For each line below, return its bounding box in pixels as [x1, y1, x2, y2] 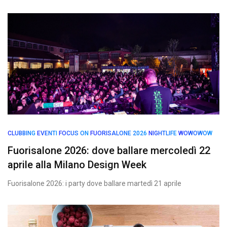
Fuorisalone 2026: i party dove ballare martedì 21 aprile [8, 179, 181, 187]
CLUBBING [8, 130, 35, 137]
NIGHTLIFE [148, 130, 177, 137]
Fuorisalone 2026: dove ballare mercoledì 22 [8, 144, 210, 157]
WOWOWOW [178, 130, 212, 137]
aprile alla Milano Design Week [8, 159, 146, 171]
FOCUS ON [59, 130, 89, 137]
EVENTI [37, 130, 57, 137]
